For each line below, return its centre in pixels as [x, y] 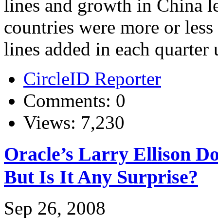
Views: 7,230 [74, 122]
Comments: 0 [74, 100]
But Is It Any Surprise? [101, 177]
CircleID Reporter [92, 78]
